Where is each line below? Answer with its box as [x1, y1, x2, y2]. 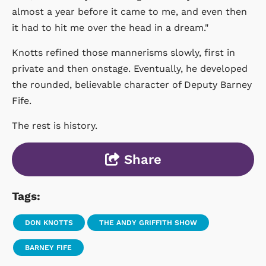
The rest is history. [12, 119, 97, 131]
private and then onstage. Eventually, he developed [12, 62, 248, 74]
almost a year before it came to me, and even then [12, 5, 247, 17]
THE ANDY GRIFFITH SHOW [99, 218, 197, 227]
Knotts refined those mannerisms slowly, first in [12, 46, 235, 58]
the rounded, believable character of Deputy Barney [12, 78, 252, 90]
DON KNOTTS [25, 218, 73, 227]
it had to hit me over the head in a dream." [12, 21, 208, 33]
